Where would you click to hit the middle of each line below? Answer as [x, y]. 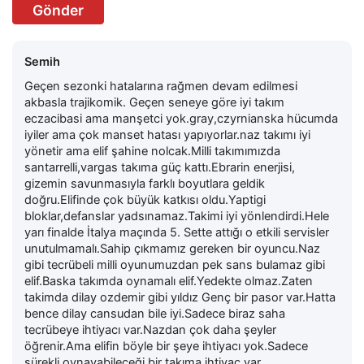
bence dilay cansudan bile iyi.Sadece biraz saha [155, 313]
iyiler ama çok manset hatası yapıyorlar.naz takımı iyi [167, 134]
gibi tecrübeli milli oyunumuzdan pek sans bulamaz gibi [175, 264]
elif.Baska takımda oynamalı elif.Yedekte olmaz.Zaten [169, 281]
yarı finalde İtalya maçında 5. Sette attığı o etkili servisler [177, 232]
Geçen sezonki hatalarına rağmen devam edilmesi [161, 86]
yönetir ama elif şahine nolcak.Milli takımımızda [152, 151]
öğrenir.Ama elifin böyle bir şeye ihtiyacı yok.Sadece [166, 346]
